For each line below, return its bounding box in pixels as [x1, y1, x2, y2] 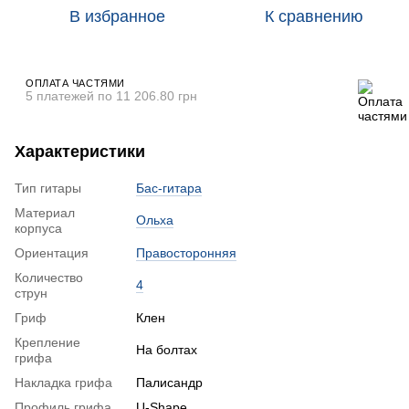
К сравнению [265, 6, 363, 26]
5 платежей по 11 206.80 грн [26, 88, 197, 103]
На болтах [136, 341, 197, 357]
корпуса [15, 220, 62, 236]
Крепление [15, 334, 80, 350]
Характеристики [15, 142, 145, 161]
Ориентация [15, 245, 89, 260]
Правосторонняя [136, 245, 236, 260]
